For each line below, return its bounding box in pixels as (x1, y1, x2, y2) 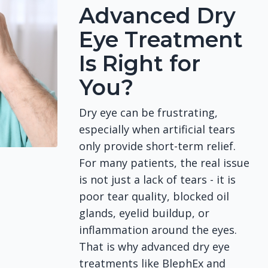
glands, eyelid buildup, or (79, 206, 210, 220)
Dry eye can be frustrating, (79, 105, 218, 120)
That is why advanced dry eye (79, 239, 230, 254)
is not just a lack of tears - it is (79, 172, 236, 187)
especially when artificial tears (79, 122, 236, 136)
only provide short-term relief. (79, 139, 236, 153)
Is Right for (79, 50, 201, 77)
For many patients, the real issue (79, 156, 250, 170)
